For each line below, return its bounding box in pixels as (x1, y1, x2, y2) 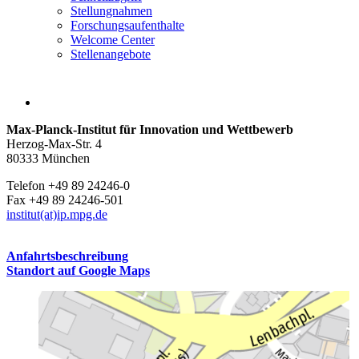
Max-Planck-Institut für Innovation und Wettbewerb (6, 123, 293, 137)
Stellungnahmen (71, 4, 152, 18)
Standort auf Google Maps (6, 264, 150, 278)
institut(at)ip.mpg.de (6, 208, 107, 222)
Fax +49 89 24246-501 (6, 193, 123, 208)
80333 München (6, 151, 90, 166)
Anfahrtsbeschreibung (6, 249, 128, 264)
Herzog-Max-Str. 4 (6, 137, 102, 151)
